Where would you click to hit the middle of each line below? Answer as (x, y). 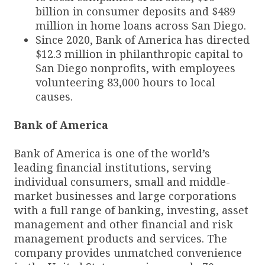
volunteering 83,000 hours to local (125, 82)
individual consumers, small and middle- (122, 181)
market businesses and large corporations (125, 195)
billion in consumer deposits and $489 (135, 11)
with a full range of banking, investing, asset (131, 210)
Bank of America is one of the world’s (112, 153)
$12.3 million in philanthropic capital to (139, 54)
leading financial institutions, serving (113, 167)
